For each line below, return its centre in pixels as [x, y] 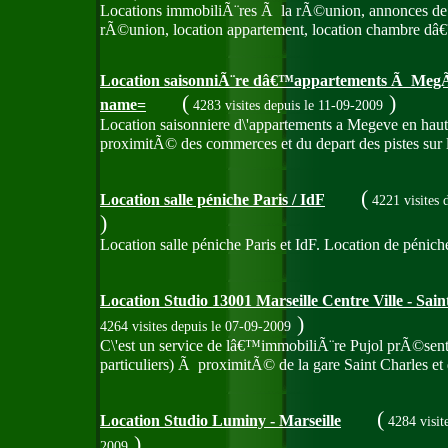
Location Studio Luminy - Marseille [220, 421]
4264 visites [135, 326]
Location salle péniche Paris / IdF [212, 200]
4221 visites [405, 200]
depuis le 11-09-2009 [323, 105]
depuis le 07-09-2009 [231, 326]
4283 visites [226, 105]
